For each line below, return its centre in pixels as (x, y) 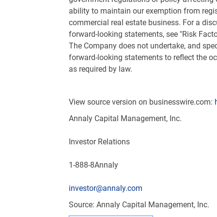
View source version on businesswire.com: (142, 102)
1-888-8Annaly (93, 165)
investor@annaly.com (106, 188)
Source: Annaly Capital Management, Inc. (139, 205)
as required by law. (101, 69)
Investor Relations (99, 142)
